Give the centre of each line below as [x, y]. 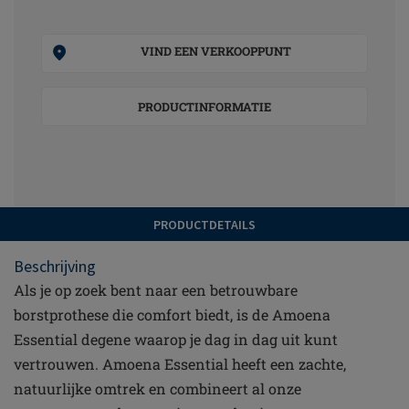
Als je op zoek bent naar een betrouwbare [156, 290]
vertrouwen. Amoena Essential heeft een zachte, [180, 364]
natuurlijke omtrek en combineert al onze [157, 388]
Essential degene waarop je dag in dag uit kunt [176, 339]
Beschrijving [55, 266]
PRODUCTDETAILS [204, 225]
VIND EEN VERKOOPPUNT [216, 51]
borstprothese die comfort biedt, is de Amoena [172, 315]
